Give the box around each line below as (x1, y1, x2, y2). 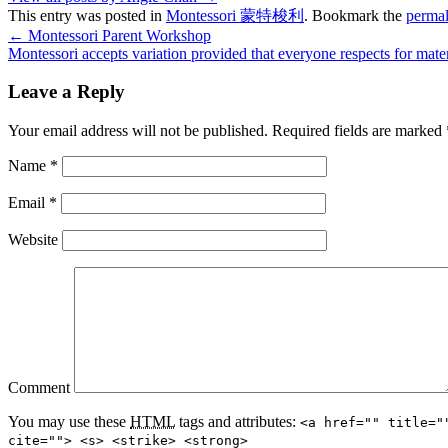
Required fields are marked (268, 122, 446, 140)
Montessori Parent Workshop (24, 26, 211, 44)
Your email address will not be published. (8, 122, 268, 140)
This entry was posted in (8, 6, 166, 24)
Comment (8, 379, 70, 397)
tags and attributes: (175, 413, 300, 431)
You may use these (8, 413, 130, 431)
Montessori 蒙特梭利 (166, 6, 304, 24)
